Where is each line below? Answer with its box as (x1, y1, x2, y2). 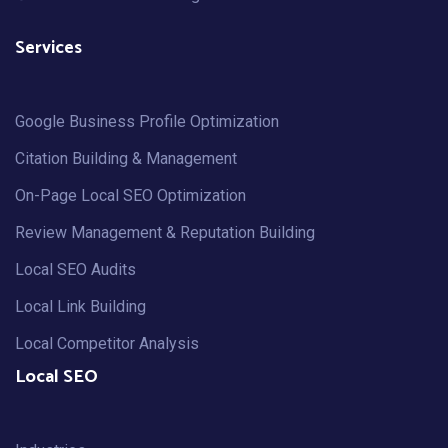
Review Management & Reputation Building (15, 223, 315, 243)
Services (15, 33, 82, 64)
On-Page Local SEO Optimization (15, 186, 246, 206)
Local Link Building (15, 297, 146, 317)
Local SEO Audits (15, 260, 136, 280)
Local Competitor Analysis (15, 334, 199, 354)
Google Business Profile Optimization (15, 112, 279, 132)
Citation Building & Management (15, 149, 237, 169)
